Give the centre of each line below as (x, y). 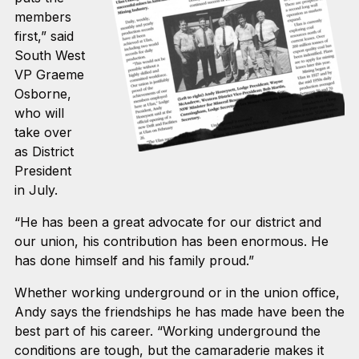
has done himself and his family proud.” (134, 260)
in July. (36, 190)
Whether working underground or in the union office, (177, 292)
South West (49, 55)
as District (44, 151)
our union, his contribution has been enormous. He (171, 241)
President (42, 170)
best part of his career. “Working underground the (167, 331)
